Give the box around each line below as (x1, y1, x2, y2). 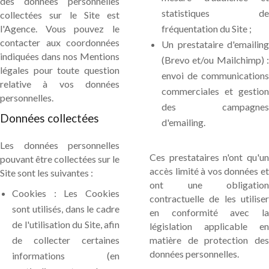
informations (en (12, 250, 119, 261)
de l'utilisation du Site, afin (12, 219, 119, 230)
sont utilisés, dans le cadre (12, 203, 119, 214)
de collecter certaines (12, 234, 119, 246)
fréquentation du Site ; (162, 23, 252, 34)
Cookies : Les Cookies (12, 187, 119, 199)
